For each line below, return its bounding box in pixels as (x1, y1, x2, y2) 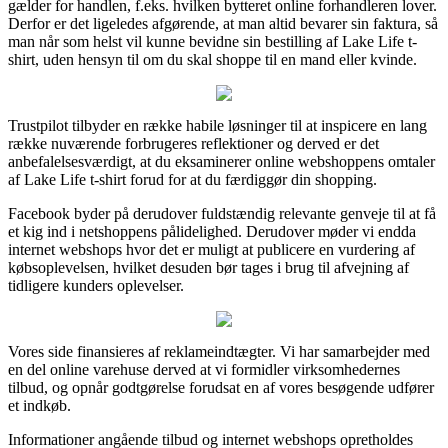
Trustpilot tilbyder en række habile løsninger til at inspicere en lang (8, 116, 427, 134)
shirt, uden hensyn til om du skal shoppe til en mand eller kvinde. (8, 50, 417, 68)
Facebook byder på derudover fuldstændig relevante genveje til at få (8, 204, 436, 222)
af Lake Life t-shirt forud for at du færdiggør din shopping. (8, 170, 377, 188)
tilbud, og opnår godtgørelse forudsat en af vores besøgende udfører (8, 378, 434, 396)
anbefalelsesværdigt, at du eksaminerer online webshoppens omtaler (8, 152, 435, 170)
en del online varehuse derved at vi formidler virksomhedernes (8, 360, 400, 378)
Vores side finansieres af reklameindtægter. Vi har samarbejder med (8, 342, 430, 360)
